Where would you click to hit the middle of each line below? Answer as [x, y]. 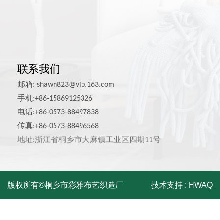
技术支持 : [170, 185]
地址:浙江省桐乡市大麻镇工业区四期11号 [89, 140]
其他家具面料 [41, 19]
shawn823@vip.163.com [76, 85]
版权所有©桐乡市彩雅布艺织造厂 [65, 185]
